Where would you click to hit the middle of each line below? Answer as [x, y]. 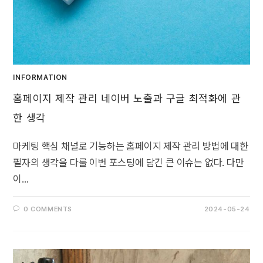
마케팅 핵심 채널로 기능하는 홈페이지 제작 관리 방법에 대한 [131, 146]
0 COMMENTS [48, 209]
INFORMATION [41, 77]
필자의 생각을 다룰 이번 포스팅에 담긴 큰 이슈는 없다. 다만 [129, 162]
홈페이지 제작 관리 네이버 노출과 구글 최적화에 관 [127, 98]
